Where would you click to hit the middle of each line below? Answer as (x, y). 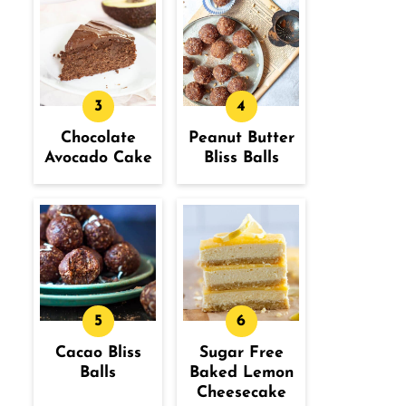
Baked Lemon (241, 373)
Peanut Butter (241, 138)
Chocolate (98, 138)
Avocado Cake (98, 158)
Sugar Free (241, 353)
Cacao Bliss (98, 353)
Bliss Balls (241, 158)
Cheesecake (241, 393)
